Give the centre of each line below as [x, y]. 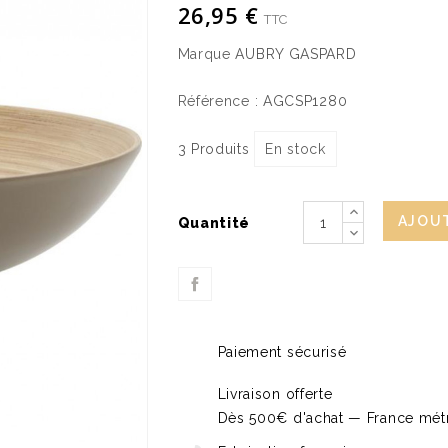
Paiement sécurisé [282, 352]
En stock [295, 149]
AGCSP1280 [305, 101]
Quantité [214, 223]
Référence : [218, 101]
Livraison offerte [275, 394]
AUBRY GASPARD [296, 54]
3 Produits [213, 149]
